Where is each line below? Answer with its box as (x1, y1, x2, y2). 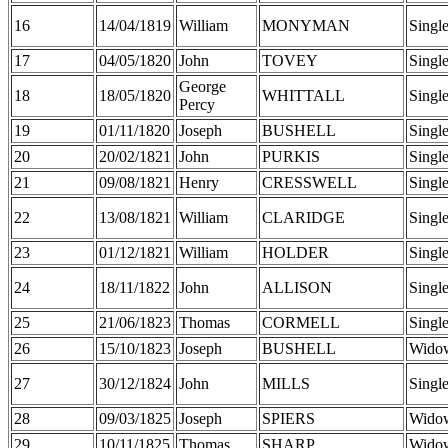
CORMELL (262, 313, 340, 331)
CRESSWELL (262, 173, 357, 191)
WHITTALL (262, 86, 345, 104)
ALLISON (262, 278, 332, 296)
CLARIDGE (262, 208, 345, 226)
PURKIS (262, 147, 320, 165)
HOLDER (262, 243, 329, 261)
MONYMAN (262, 16, 350, 34)
